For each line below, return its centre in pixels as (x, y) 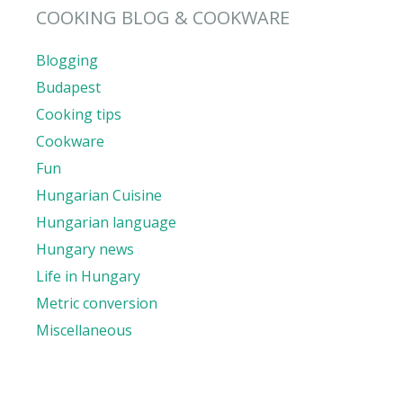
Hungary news (85, 249)
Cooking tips (79, 114)
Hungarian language (106, 222)
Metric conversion (97, 303)
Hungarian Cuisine (99, 195)
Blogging (67, 60)
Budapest (68, 87)
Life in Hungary (88, 276)
